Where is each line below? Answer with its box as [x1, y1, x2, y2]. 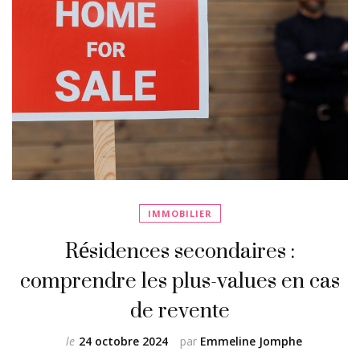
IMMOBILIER [148, 207, 212, 220]
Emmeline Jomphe [199, 333, 302, 350]
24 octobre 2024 [78, 333, 168, 350]
